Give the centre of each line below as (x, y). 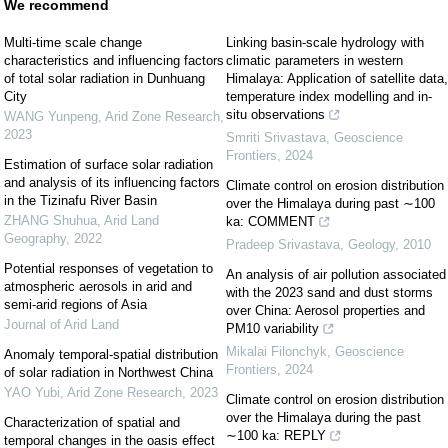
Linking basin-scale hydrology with (325, 42)
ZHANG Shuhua (50, 220)
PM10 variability (272, 328)
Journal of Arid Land (61, 324)
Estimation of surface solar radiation (108, 164)
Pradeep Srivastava (283, 244)
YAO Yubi (32, 392)
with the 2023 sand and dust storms (329, 292)
